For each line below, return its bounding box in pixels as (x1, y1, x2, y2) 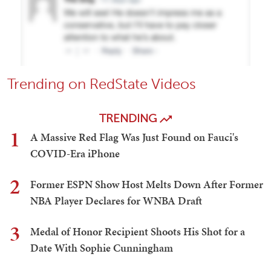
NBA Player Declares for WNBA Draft (30, 192, 202, 208)
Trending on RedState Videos (7, 74, 196, 93)
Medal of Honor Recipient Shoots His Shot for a (30, 223, 245, 239)
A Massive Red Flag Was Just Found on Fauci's (30, 129, 238, 145)
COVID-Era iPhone (30, 145, 120, 161)
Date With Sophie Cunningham (30, 240, 173, 255)
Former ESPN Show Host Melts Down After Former (30, 176, 263, 192)
